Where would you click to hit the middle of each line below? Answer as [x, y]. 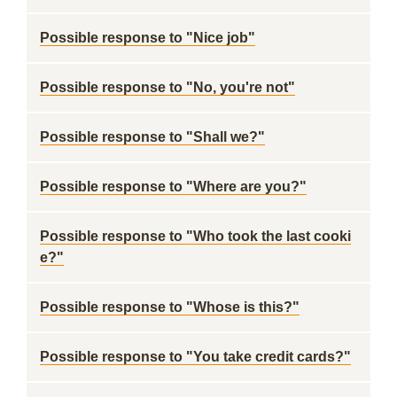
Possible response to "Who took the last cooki [195, 236]
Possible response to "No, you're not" [167, 87]
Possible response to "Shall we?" [152, 137]
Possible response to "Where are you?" [173, 187]
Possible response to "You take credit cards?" [195, 357]
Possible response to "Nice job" [148, 38]
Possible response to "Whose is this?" [170, 307]
